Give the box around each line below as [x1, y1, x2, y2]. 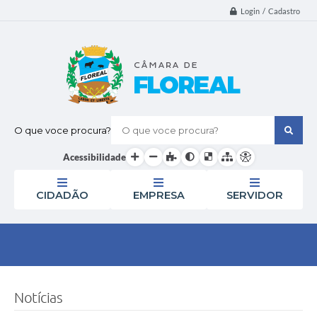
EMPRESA [132, 189, 185, 202]
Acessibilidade [62, 151, 126, 163]
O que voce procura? [14, 125, 111, 136]
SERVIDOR [226, 189, 283, 202]
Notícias [14, 289, 62, 306]
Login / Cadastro [241, 6, 300, 16]
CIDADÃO [36, 189, 88, 202]
